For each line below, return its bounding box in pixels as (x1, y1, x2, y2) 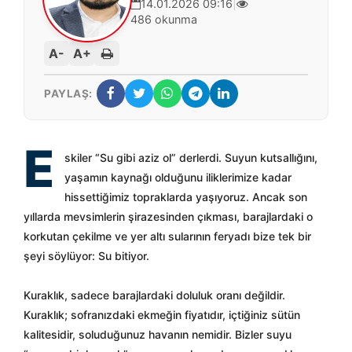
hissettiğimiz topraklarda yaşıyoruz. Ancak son (64, 190, 307, 203)
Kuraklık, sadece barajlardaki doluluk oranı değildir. (24, 288, 285, 302)
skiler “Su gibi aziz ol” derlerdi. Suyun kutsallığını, (64, 151, 317, 164)
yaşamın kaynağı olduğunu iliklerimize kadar (64, 170, 291, 184)
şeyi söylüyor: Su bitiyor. (24, 249, 149, 262)
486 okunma (130, 13, 197, 26)
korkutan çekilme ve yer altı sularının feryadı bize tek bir (24, 229, 311, 243)
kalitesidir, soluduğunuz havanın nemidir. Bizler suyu (24, 328, 291, 341)
